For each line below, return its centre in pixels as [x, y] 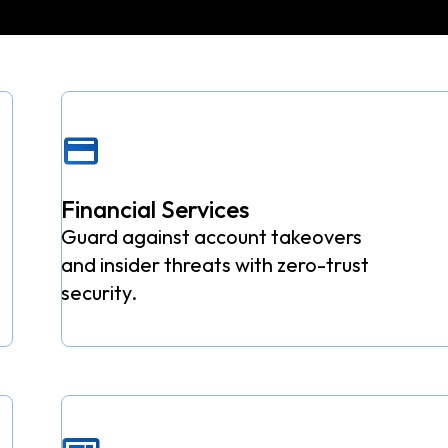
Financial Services [155, 209]
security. [99, 293]
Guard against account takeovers [212, 237]
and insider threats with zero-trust [215, 265]
